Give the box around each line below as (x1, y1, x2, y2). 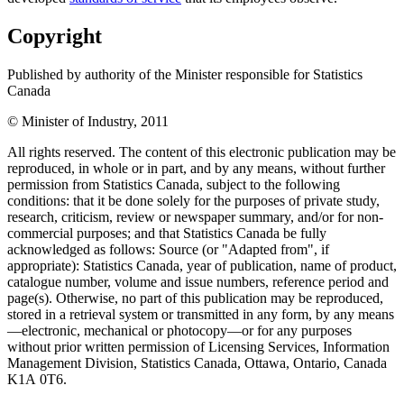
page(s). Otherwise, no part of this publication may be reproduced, (7, 289, 383, 306)
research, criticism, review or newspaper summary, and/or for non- (7, 208, 383, 225)
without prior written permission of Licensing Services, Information (7, 338, 390, 354)
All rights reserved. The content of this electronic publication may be (7, 143, 396, 160)
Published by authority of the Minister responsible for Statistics (7, 66, 363, 82)
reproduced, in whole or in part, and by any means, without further (7, 160, 385, 176)
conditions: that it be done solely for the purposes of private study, (7, 192, 380, 208)
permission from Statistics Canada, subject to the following (7, 176, 340, 192)
